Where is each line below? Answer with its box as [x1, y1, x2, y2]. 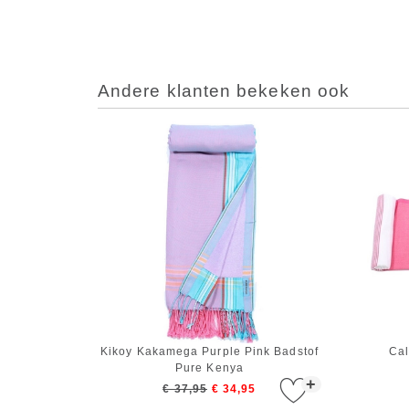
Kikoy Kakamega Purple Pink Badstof [100, 345, 319, 359]
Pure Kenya [175, 362, 244, 375]
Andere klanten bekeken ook [98, 81, 351, 101]
